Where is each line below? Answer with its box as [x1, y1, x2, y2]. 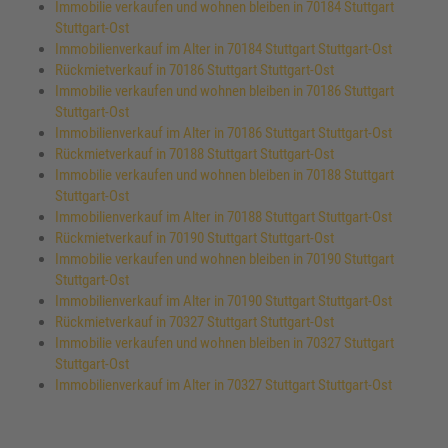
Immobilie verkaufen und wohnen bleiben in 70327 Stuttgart [55, 334, 394, 353]
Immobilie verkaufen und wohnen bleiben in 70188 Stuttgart [55, 166, 394, 185]
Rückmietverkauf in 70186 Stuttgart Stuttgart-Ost [55, 61, 334, 80]
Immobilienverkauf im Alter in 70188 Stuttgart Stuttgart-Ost [55, 208, 392, 227]
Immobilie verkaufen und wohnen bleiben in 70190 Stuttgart [55, 250, 394, 269]
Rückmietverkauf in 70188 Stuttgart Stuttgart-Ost [55, 145, 334, 164]
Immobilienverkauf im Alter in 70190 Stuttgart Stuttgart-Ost [55, 292, 392, 311]
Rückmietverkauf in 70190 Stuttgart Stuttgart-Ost [55, 229, 334, 248]
